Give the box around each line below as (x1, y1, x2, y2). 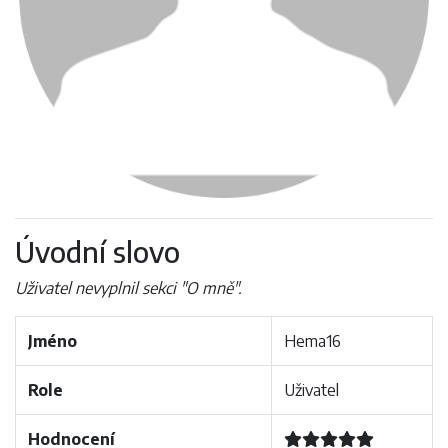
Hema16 (284, 331, 341, 351)
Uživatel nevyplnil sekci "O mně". (15, 278, 242, 298)
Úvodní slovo (15, 234, 180, 269)
